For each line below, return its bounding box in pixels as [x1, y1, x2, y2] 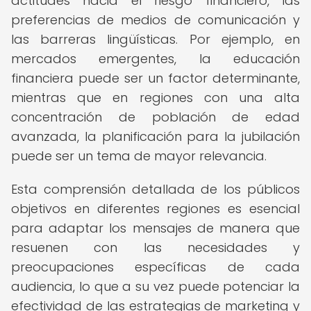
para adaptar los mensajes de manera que [11, 219, 300, 237]
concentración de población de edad [11, 108, 300, 126]
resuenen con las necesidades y [11, 239, 300, 256]
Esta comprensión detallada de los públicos [11, 180, 300, 198]
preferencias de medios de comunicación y [11, 11, 300, 28]
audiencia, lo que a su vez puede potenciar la [11, 278, 300, 295]
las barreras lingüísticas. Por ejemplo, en [11, 31, 300, 48]
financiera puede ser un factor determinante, [11, 69, 300, 87]
